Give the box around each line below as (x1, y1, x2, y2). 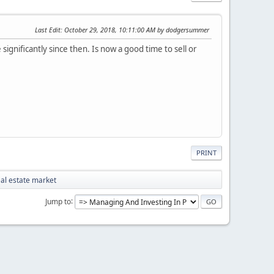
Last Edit (35, 24, 61, 34)
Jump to (45, 196, 71, 207)
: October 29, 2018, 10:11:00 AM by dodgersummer (61, 24, 209, 34)
